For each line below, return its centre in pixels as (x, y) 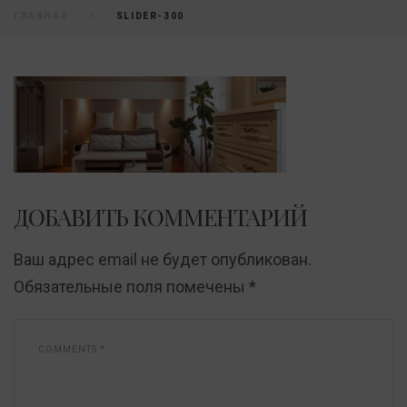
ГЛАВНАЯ (41, 15)
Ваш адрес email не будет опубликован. (163, 259)
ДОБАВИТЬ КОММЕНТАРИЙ (160, 216)
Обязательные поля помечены (131, 286)
